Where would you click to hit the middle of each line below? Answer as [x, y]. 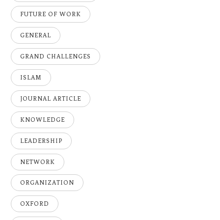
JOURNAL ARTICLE [51, 98]
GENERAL [36, 36]
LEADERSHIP [41, 141]
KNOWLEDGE [43, 120]
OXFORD [35, 204]
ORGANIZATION [47, 183]
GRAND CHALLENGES [56, 57]
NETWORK [38, 162]
